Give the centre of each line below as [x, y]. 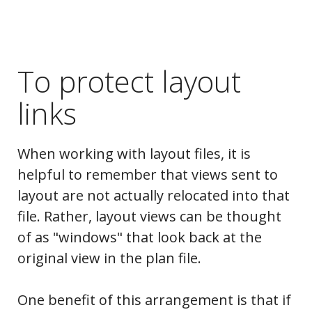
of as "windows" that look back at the [140, 237]
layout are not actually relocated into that [154, 196]
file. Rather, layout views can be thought [149, 217]
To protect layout [129, 81]
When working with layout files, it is [134, 154]
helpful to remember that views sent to [148, 175]
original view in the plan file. [109, 258]
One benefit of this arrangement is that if [154, 300]
